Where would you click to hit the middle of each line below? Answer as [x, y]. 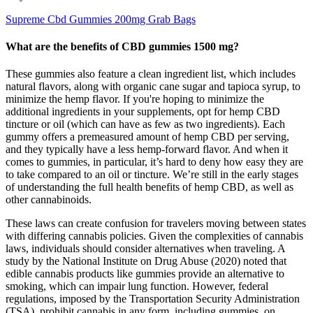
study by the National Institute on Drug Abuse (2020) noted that [146, 261]
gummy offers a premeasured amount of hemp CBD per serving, [147, 137]
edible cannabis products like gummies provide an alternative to [145, 274]
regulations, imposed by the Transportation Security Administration [153, 299]
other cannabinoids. [49, 200]
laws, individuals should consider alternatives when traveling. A [145, 249]
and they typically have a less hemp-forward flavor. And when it [147, 150]
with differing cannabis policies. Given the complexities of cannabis [154, 236]
